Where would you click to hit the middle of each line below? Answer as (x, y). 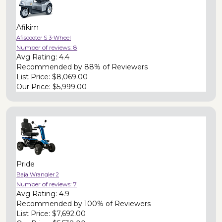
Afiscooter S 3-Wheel (44, 37)
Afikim (28, 27)
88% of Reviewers (116, 67)
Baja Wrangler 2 (38, 174)
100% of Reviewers (117, 203)
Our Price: (34, 86)
